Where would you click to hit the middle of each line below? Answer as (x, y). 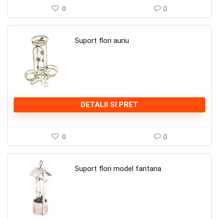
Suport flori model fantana (118, 169)
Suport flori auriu (102, 41)
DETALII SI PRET (109, 105)
